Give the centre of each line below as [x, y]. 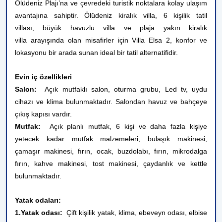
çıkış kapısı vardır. [43, 114]
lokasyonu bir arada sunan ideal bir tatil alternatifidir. [96, 53]
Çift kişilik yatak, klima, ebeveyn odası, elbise [135, 213]
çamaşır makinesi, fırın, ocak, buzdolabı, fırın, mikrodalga [111, 151]
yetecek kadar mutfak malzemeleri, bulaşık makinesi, [111, 139]
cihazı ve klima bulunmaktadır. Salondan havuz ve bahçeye [111, 102]
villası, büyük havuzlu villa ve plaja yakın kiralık [111, 28]
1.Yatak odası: [39, 213]
